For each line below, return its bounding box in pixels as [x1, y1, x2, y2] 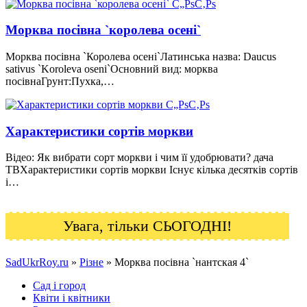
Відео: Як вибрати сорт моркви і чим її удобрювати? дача [5, 151, 273, 164]
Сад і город [33, 280, 86, 292]
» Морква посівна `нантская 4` [103, 256, 249, 269]
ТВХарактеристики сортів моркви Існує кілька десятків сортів [5, 164, 298, 176]
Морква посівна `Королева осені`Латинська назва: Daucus [5, 50, 276, 62]
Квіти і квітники [33, 292, 110, 304]
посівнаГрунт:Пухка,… [5, 75, 114, 87]
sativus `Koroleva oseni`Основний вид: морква [5, 62, 218, 75]
